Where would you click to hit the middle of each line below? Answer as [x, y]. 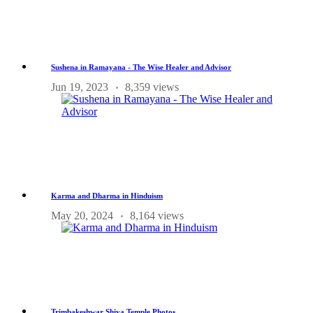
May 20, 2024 [82, 216]
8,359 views [152, 87]
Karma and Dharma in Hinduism [107, 196]
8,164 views [157, 216]
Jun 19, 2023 [80, 87]
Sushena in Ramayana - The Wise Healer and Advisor [141, 67]
